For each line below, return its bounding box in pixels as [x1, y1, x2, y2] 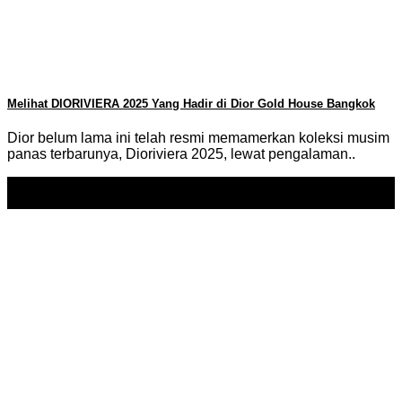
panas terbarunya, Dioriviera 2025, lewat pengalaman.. [7, 146, 355, 162]
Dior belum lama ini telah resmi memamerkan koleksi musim [7, 130, 389, 146]
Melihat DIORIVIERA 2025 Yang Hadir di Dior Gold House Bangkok [7, 97, 375, 111]
